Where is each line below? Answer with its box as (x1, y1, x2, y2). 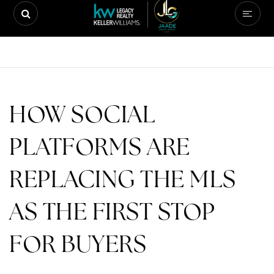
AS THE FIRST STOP (9, 196, 215, 226)
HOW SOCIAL (9, 99, 155, 129)
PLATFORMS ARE (9, 131, 190, 161)
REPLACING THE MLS (9, 164, 236, 194)
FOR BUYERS (9, 229, 146, 259)
